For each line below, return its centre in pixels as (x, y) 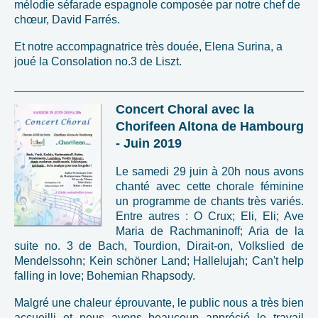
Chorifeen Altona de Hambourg (210, 126)
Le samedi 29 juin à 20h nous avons (210, 171)
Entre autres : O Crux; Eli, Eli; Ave (210, 216)
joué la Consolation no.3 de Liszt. (98, 61)
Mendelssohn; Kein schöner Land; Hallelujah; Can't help (159, 261)
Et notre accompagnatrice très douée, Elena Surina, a (148, 46)
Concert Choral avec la (185, 109)
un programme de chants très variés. (210, 201)
